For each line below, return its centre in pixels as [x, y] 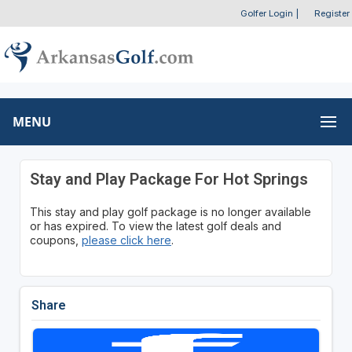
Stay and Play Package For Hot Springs [169, 179]
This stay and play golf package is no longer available [170, 211]
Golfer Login [266, 13]
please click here [126, 240]
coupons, [55, 240]
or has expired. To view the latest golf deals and [155, 225]
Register [332, 13]
